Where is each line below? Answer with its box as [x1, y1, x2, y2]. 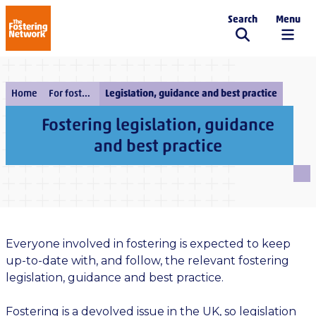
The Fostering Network [27, 28, 159, 42]
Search [228, 13, 257, 25]
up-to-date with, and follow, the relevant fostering [6, 254, 289, 267]
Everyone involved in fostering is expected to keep [6, 237, 291, 250]
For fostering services [82, 87, 90, 99]
